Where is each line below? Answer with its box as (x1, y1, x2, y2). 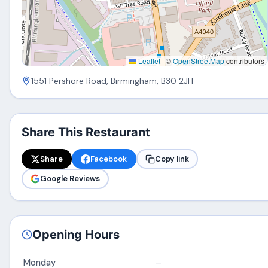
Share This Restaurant (22, 125, 151, 140)
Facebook (90, 153, 127, 164)
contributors (224, 56, 264, 66)
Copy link (154, 153, 189, 164)
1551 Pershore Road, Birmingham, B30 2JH (31, 75, 194, 86)
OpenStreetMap (173, 56, 224, 66)
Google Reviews (40, 173, 100, 184)
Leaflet (136, 56, 160, 66)
